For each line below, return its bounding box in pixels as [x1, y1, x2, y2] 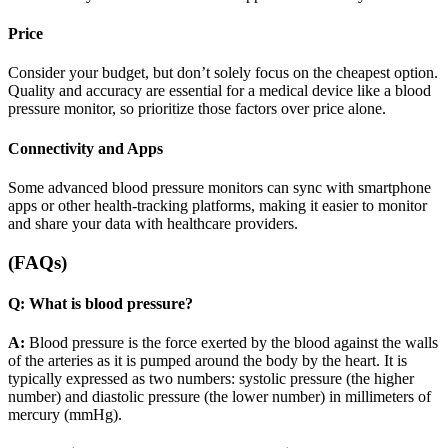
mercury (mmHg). [8, 406, 122, 424]
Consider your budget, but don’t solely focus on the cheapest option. [8, 64, 438, 82]
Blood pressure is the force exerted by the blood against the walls [25, 334, 438, 352]
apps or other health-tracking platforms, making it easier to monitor [8, 196, 427, 214]
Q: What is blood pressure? [8, 294, 193, 312]
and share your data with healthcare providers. [8, 214, 298, 232]
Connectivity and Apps [8, 139, 163, 157]
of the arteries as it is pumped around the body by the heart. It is [8, 352, 407, 370]
